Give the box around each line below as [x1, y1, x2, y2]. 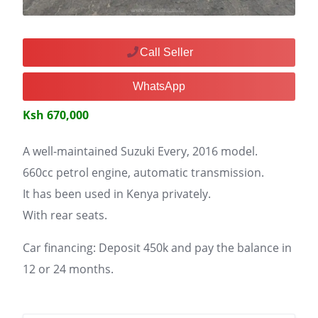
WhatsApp [133, 80, 185, 92]
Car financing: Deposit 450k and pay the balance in [23, 240, 292, 256]
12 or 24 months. [23, 261, 114, 277]
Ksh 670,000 [23, 107, 89, 123]
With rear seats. [23, 207, 107, 223]
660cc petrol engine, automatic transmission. [23, 165, 264, 180]
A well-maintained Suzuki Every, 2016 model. [23, 143, 258, 159]
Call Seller [139, 46, 193, 58]
